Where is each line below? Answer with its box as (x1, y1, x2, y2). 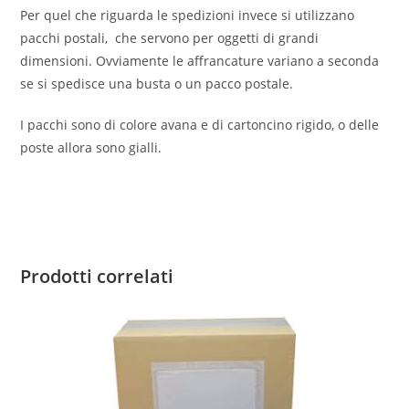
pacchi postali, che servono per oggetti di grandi (20, 29, 320, 47)
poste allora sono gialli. (20, 139, 163, 156)
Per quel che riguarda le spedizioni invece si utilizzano (20, 6, 355, 24)
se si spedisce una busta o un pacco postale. (20, 75, 294, 92)
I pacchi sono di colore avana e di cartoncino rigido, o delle (20, 116, 380, 133)
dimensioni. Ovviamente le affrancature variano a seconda (20, 52, 380, 69)
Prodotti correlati (20, 264, 174, 288)
